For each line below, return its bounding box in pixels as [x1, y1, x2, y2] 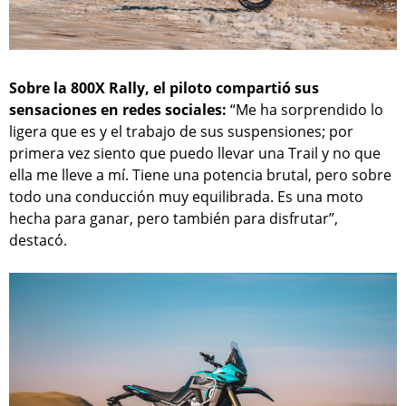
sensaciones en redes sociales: [9, 100, 230, 121]
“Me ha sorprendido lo [230, 100, 383, 121]
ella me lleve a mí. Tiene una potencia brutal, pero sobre [9, 165, 391, 186]
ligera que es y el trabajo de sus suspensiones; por [9, 121, 353, 142]
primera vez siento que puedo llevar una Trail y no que [9, 143, 381, 164]
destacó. [9, 230, 67, 251]
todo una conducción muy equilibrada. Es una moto [9, 187, 363, 208]
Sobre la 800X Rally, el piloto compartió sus [9, 78, 319, 99]
